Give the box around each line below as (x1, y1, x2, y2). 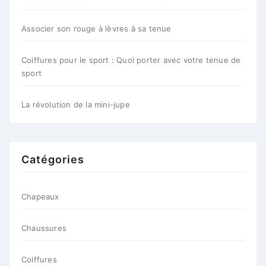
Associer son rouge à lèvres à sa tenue (21, 24, 172, 33)
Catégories (21, 153, 84, 166)
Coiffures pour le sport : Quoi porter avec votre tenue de (21, 55, 241, 65)
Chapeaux (21, 192, 59, 201)
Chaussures (21, 223, 66, 233)
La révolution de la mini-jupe (21, 100, 130, 109)
